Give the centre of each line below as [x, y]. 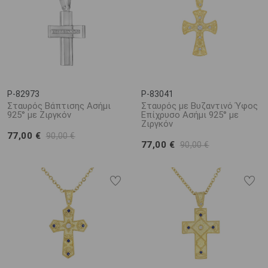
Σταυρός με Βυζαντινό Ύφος [200, 106]
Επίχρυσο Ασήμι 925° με [190, 115]
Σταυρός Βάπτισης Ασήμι [59, 106]
